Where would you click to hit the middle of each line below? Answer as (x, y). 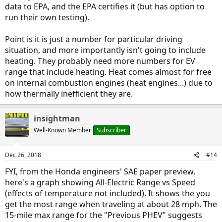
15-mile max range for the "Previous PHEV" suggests (104, 215)
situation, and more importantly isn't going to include (105, 50)
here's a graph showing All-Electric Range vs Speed (100, 183)
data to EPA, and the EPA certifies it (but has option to (105, 7)
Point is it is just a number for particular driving (94, 39)
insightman (57, 119)
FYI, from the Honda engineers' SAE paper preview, (100, 172)
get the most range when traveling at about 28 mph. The (111, 204)
